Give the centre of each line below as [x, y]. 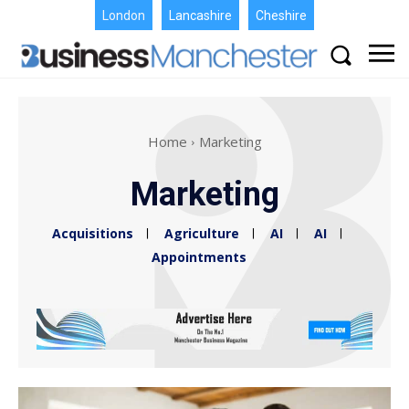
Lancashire [200, 16]
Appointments [199, 257]
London [124, 16]
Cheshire [281, 16]
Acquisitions [92, 233]
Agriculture [201, 233]
